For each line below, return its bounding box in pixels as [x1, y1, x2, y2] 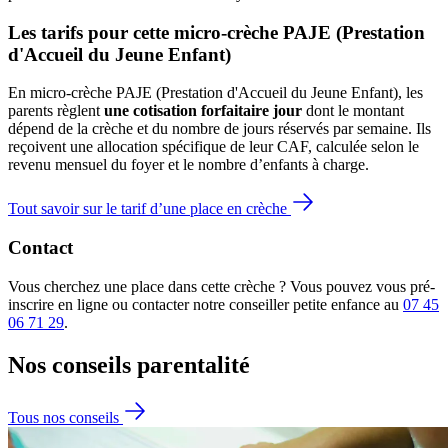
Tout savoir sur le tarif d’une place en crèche [8, 200, 291, 218]
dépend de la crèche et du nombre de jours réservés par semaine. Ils [8, 120, 431, 138]
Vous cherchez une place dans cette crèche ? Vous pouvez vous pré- [8, 277, 435, 295]
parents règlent [8, 102, 104, 120]
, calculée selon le [308, 138, 419, 156]
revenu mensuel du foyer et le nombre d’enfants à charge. [8, 156, 369, 174]
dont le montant [302, 102, 404, 120]
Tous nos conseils [8, 408, 123, 426]
